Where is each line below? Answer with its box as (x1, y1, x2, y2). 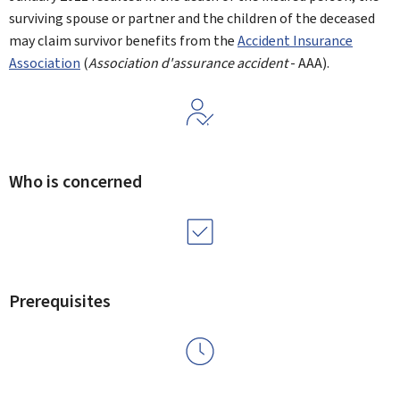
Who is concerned (9, 170, 142, 194)
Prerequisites (9, 289, 111, 313)
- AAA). (287, 54, 329, 72)
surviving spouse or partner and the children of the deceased (9, 9, 375, 28)
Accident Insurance (237, 31, 353, 50)
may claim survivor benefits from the (9, 31, 237, 50)
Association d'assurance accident (88, 54, 287, 72)
